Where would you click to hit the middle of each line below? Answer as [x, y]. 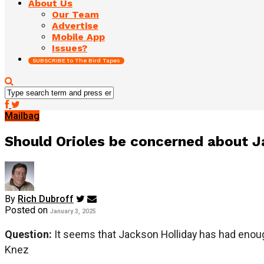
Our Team [75, 14]
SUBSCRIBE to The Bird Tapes [76, 60]
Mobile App [78, 37]
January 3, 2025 [73, 211]
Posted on [26, 210]
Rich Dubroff [46, 199]
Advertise [75, 25]
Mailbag [22, 115]
